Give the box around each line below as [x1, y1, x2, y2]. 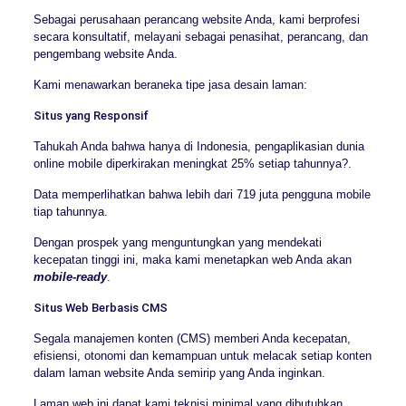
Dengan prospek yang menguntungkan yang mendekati [33, 236, 322, 250]
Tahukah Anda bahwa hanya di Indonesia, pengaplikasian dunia [33, 140, 364, 154]
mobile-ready [33, 270, 107, 285]
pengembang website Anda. [33, 47, 178, 62]
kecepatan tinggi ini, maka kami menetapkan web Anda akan [33, 253, 352, 267]
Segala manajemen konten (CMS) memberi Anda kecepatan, [33, 332, 351, 346]
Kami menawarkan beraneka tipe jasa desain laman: [33, 78, 307, 92]
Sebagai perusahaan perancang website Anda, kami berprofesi [33, 13, 360, 27]
